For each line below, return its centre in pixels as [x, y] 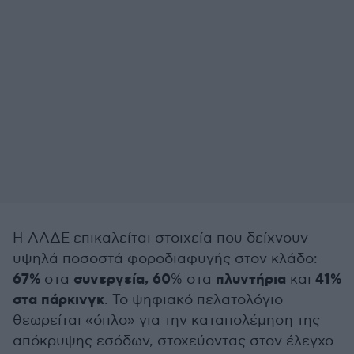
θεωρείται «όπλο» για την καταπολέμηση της [166, 320]
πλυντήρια [251, 280]
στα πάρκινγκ [58, 300]
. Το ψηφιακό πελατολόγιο [194, 300]
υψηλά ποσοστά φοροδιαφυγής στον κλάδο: [165, 259]
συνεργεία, [111, 280]
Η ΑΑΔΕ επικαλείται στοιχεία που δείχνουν [160, 238]
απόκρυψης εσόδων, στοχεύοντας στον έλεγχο [173, 341]
